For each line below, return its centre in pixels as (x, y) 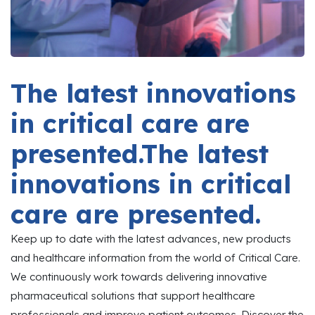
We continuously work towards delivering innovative (139, 277)
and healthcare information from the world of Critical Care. (155, 258)
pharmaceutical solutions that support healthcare (133, 296)
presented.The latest (140, 154)
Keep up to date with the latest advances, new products (151, 239)
